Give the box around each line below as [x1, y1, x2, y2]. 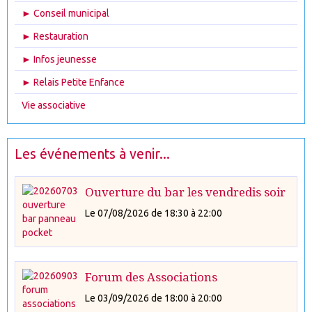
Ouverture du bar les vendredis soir [85, 185, 286, 199]
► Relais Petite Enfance [22, 77, 125, 88]
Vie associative [22, 100, 86, 111]
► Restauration [22, 31, 88, 42]
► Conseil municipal [22, 8, 109, 19]
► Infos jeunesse [22, 54, 97, 65]
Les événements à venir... [15, 146, 170, 162]
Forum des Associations [85, 270, 217, 284]
